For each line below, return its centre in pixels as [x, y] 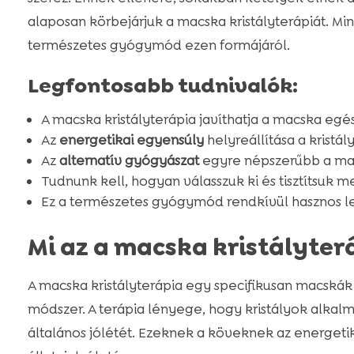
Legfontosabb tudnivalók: [162, 86]
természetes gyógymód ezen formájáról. [158, 45]
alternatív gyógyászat [129, 161]
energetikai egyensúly [131, 140]
